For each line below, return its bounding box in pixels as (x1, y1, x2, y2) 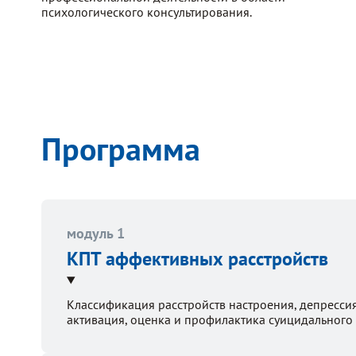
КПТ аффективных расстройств (67, 246, 328, 271)
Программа (41, 127, 200, 169)
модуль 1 (67, 223, 125, 242)
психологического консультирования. (41, 3, 252, 20)
